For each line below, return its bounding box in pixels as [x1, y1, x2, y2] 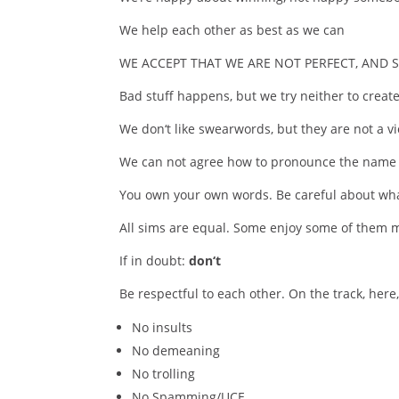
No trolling [132, 365, 196, 382]
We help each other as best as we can [119, 21, 346, 38]
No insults [132, 319, 193, 336]
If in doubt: [119, 252, 190, 269]
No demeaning [132, 342, 221, 359]
